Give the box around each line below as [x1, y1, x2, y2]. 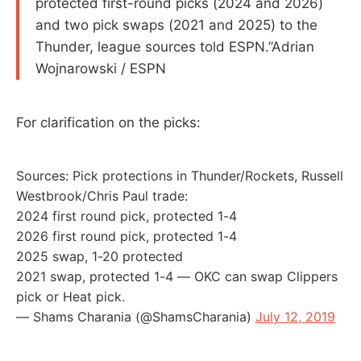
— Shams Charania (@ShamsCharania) [16, 308, 255, 325]
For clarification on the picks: [16, 114, 201, 131]
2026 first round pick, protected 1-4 [16, 227, 237, 244]
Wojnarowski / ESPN [35, 60, 166, 77]
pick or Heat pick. [16, 288, 125, 305]
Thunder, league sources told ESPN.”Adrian [35, 38, 314, 55]
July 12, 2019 [255, 308, 335, 325]
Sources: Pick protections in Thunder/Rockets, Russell [16, 167, 343, 184]
